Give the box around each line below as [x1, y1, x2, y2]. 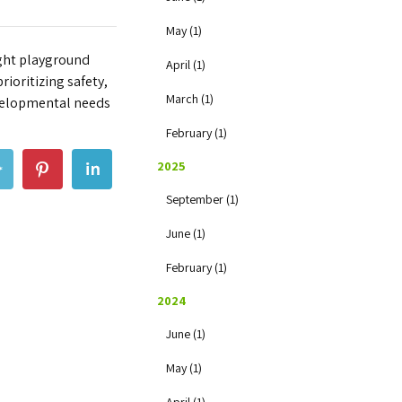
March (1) [166, 91, 214, 107]
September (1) [166, 191, 239, 207]
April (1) [166, 57, 205, 73]
